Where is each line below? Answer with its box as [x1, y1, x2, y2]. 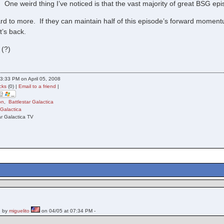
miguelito [9, 208, 30, 213]
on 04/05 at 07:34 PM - [40, 208, 96, 213]
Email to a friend [18, 83, 56, 89]
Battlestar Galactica [8, 99, 54, 104]
